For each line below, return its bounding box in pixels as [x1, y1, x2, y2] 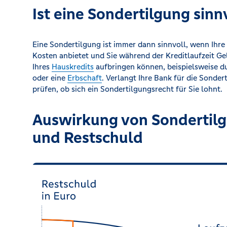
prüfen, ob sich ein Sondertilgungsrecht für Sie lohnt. [32, 84, 222, 94]
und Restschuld [32, 127, 143, 147]
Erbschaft [67, 72, 102, 83]
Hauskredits [52, 61, 94, 71]
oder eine [32, 72, 67, 83]
